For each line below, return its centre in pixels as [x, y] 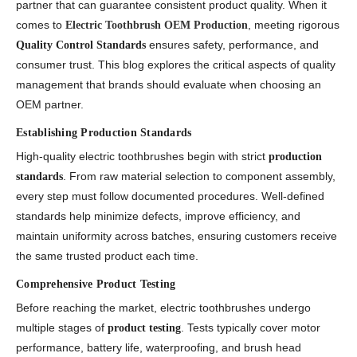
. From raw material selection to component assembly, [199, 177]
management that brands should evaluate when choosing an [169, 85]
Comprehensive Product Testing [96, 284]
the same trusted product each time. [107, 256]
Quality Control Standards [81, 45]
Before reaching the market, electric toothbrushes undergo [163, 308]
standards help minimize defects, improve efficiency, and [158, 216]
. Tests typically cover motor [251, 328]
